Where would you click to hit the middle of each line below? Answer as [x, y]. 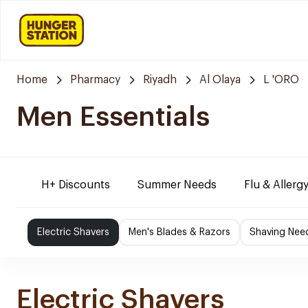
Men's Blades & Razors [179, 232]
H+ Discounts [76, 185]
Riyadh [160, 80]
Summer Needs [177, 185]
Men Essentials [113, 117]
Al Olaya [220, 80]
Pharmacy [95, 80]
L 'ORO [281, 80]
